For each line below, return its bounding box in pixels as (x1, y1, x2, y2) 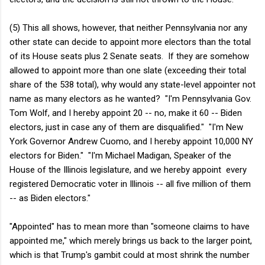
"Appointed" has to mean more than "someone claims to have (9, 221, 250, 232)
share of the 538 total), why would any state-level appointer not (9, 79, 256, 90)
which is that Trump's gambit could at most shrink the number (9, 249, 250, 260)
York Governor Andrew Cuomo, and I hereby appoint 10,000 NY (9, 135, 253, 147)
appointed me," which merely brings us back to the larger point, (9, 235, 252, 246)
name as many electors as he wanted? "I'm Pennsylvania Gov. (9, 93, 251, 104)
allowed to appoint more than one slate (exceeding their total (9, 64, 246, 76)
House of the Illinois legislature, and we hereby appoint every (9, 164, 247, 175)
